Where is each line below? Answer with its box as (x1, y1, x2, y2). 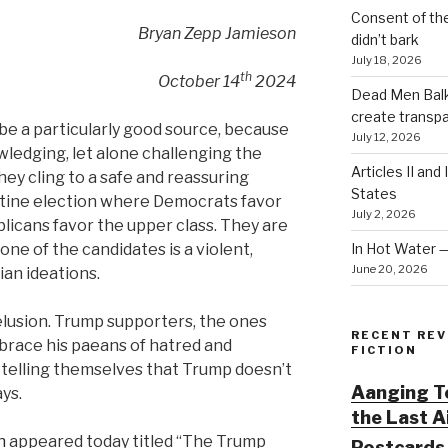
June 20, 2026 (350, 261, 428, 276)
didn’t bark (350, 30, 419, 48)
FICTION (350, 342, 417, 357)
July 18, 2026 (350, 52, 422, 67)
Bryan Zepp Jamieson (138, 23, 297, 43)
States (350, 184, 397, 202)
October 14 (158, 71, 241, 91)
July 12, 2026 (350, 129, 421, 144)
